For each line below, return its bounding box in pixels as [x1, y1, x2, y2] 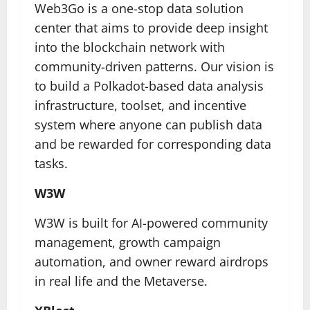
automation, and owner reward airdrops [35, 253, 268, 270]
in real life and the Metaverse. [35, 273, 208, 289]
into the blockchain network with [35, 39, 225, 55]
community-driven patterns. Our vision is [35, 58, 274, 75]
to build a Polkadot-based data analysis [35, 77, 264, 94]
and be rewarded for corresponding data [35, 136, 271, 152]
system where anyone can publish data [35, 116, 262, 133]
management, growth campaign [35, 234, 221, 250]
